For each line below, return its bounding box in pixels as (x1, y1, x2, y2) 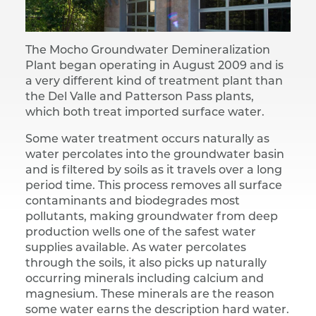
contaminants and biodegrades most (25, 196, 240, 207)
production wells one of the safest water (25, 227, 256, 238)
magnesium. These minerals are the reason (25, 289, 274, 300)
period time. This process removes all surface (25, 181, 282, 192)
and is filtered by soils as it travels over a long (25, 165, 282, 176)
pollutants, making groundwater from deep (25, 212, 278, 223)
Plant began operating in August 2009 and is (25, 61, 284, 72)
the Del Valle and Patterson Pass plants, (25, 92, 254, 103)
